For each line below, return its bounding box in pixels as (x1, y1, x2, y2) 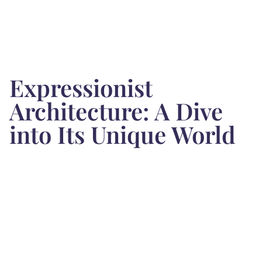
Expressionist (9, 72, 153, 104)
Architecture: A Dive (9, 95, 223, 127)
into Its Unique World (9, 119, 236, 150)
